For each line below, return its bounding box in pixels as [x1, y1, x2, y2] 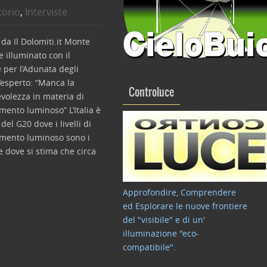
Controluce [129, 86, 174, 99]
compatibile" [123, 241, 173, 253]
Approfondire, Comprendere [123, 187, 236, 198]
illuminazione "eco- [123, 228, 199, 239]
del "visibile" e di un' [123, 214, 205, 225]
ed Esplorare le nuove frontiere [123, 200, 247, 212]
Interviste [25, 5, 68, 18]
